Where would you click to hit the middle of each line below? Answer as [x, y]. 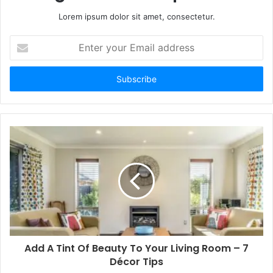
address [24, 80]
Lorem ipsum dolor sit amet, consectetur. [136, 17]
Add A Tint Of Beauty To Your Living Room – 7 [136, 249]
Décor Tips [136, 262]
